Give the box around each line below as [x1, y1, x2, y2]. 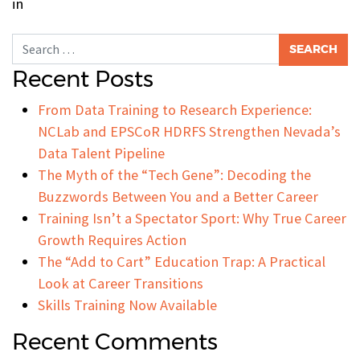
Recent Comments [12, 327, 218, 355]
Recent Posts [12, 64, 153, 92]
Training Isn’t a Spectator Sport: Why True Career [38, 208, 346, 227]
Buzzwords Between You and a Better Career [38, 186, 318, 206]
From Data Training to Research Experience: [38, 100, 312, 119]
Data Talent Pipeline [38, 143, 165, 162]
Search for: [11, 35, 80, 53]
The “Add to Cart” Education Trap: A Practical [38, 252, 325, 271]
